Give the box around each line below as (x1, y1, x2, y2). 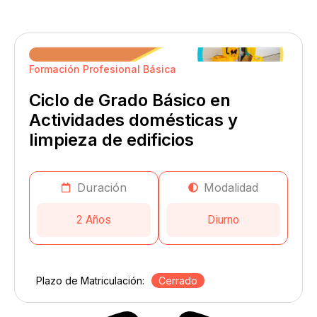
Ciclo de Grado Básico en (29, 89, 231, 110)
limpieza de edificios (29, 129, 194, 150)
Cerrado (158, 274, 197, 287)
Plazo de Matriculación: (36, 274, 144, 287)
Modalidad (204, 180, 259, 195)
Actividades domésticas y (29, 109, 238, 130)
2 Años (76, 212, 111, 226)
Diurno (207, 212, 239, 226)
